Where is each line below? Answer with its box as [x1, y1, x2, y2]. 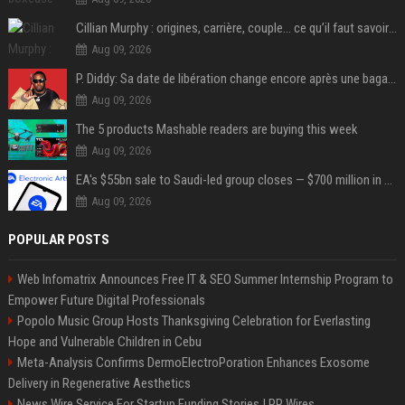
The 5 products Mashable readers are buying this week [75, 121, 358, 138]
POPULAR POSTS [7, 231, 109, 249]
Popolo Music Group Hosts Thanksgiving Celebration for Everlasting [16, 313, 371, 330]
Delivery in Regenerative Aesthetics [7, 375, 191, 392]
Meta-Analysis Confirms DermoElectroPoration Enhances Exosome [16, 354, 370, 372]
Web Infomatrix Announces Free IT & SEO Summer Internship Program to [16, 271, 393, 288]
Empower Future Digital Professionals [7, 292, 205, 309]
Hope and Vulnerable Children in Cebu [7, 334, 202, 351]
